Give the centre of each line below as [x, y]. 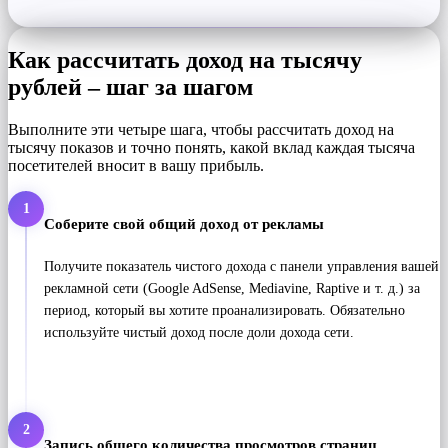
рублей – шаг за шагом [130, 87]
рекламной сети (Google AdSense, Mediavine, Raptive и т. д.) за [232, 288]
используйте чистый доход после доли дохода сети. [199, 332]
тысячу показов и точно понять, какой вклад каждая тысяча [211, 148]
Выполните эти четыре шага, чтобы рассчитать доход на [201, 130]
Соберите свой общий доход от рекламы [184, 224]
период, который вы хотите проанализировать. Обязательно [224, 310]
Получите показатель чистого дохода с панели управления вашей [241, 266]
